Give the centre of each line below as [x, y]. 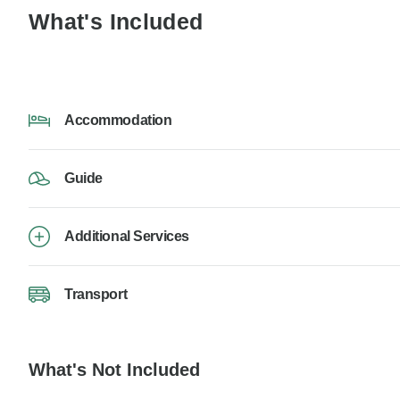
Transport [96, 295]
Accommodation [118, 121]
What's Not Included [114, 370]
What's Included [116, 22]
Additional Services [127, 237]
